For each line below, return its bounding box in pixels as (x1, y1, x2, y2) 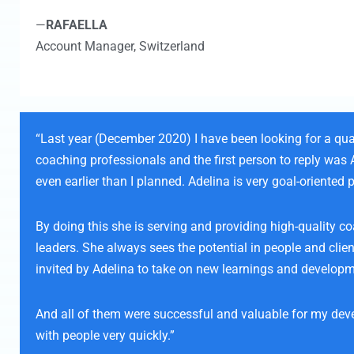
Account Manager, (36, 39, 136, 54)
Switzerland (136, 39, 205, 54)
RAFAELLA (46, 17, 107, 32)
